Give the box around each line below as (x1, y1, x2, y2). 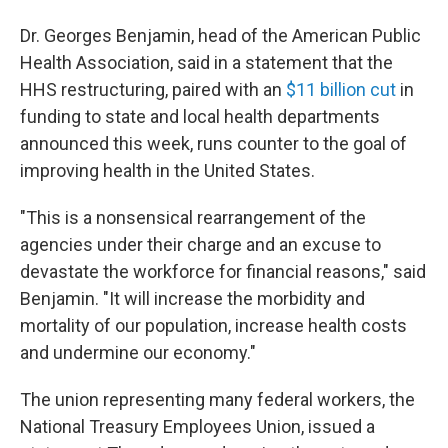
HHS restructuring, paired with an (20, 79, 286, 100)
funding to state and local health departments (20, 106, 380, 127)
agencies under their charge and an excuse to (20, 234, 381, 255)
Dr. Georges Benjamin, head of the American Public (20, 25, 421, 46)
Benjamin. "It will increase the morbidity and (20, 288, 365, 309)
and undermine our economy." (20, 342, 256, 363)
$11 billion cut (286, 79, 396, 100)
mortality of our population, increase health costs (20, 315, 407, 336)
